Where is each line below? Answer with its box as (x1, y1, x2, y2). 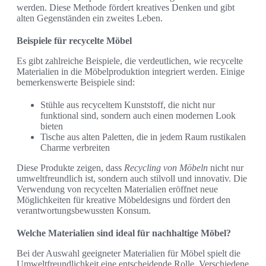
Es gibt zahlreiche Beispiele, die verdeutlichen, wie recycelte (17, 56, 243, 66)
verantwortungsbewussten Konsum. (17, 205, 151, 216)
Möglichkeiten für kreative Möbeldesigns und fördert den (17, 195, 230, 205)
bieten (40, 121, 63, 132)
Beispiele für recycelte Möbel (17, 36, 132, 46)
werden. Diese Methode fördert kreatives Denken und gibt (17, 2, 235, 13)
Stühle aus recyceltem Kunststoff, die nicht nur (40, 100, 215, 110)
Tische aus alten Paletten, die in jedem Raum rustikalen (40, 132, 246, 142)
